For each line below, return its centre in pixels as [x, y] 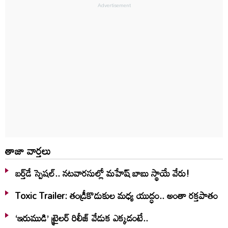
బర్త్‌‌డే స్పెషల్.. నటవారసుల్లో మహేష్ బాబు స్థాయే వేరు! [102, 173]
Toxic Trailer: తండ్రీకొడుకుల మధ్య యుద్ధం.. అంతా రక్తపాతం [117, 196]
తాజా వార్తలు [28, 151]
